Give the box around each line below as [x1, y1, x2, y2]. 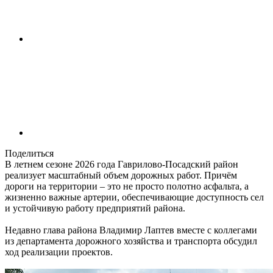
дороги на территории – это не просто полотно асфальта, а [5, 181, 249, 192]
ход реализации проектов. [5, 247, 113, 258]
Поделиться [5, 148, 54, 159]
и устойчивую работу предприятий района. [5, 203, 185, 214]
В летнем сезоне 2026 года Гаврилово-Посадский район [5, 159, 238, 170]
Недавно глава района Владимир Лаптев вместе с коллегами [5, 225, 257, 236]
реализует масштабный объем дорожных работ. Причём [5, 170, 237, 181]
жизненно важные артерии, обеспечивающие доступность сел [5, 192, 264, 203]
